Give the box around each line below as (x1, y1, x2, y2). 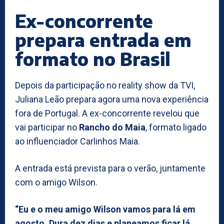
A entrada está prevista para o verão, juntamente (15, 162, 205, 173)
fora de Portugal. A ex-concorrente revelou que (15, 107, 199, 118)
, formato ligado (145, 121, 206, 132)
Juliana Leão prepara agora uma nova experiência (15, 93, 208, 104)
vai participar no (15, 121, 79, 132)
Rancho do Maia (79, 121, 145, 132)
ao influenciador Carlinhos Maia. (15, 135, 140, 146)
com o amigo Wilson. (15, 176, 97, 187)
